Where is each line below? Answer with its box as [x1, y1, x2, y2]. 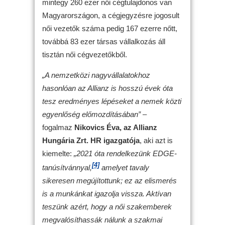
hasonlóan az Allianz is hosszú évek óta [42, 83, 173, 92]
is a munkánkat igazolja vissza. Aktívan [42, 189, 171, 198]
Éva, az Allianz [104, 123, 157, 132]
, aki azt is [140, 136, 173, 145]
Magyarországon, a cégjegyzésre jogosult [42, 11, 179, 20]
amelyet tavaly [99, 163, 149, 172]
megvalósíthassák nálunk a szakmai [42, 215, 162, 224]
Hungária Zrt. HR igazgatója [42, 136, 140, 145]
